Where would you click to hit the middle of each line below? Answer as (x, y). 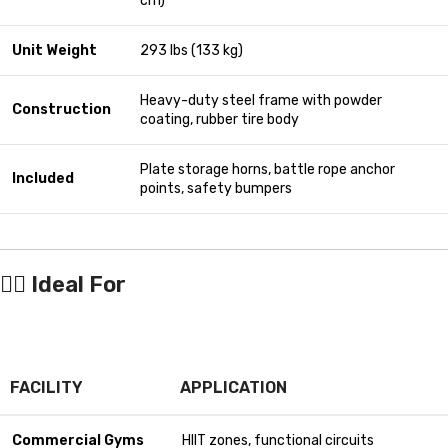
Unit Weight (54, 51)
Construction (61, 110)
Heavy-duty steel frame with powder (261, 101)
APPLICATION (233, 388)
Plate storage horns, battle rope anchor (267, 170)
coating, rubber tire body (219, 120)
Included (43, 179)
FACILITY (46, 388)
